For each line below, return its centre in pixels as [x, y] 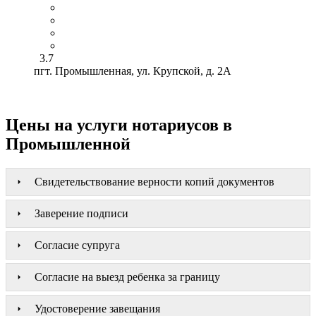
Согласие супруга [77, 245]
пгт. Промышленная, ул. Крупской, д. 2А [133, 71]
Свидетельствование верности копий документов [154, 181]
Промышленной [68, 144]
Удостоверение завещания [97, 308]
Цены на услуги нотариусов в [119, 124]
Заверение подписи [81, 213]
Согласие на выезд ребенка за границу [127, 276]
